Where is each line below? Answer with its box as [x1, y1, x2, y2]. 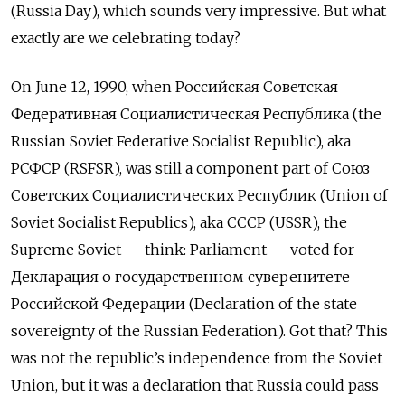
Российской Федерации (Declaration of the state [11, 294, 357, 313]
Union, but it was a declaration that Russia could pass [11, 375, 379, 394]
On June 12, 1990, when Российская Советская [11, 77, 338, 96]
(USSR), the [269, 212, 347, 231]
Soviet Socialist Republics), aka [11, 212, 227, 231]
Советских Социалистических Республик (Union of [11, 185, 388, 204]
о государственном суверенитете [102, 267, 350, 286]
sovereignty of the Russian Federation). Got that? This [11, 321, 388, 340]
